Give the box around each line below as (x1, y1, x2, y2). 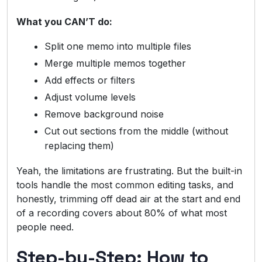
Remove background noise (44, 108, 164, 120)
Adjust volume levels (44, 91, 136, 103)
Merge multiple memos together (44, 57, 186, 69)
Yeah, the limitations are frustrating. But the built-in (16, 164, 242, 177)
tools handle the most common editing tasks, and (16, 178, 233, 191)
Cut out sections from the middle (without (44, 125, 228, 137)
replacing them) (44, 139, 114, 151)
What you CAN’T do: (16, 15, 112, 27)
